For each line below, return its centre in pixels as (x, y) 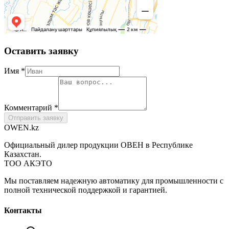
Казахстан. (23, 154)
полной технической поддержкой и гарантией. (86, 190)
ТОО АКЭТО (28, 164)
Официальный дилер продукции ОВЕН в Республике (98, 145)
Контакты (23, 210)
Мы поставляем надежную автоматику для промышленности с (114, 181)
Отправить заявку (36, 118)
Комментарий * (31, 108)
